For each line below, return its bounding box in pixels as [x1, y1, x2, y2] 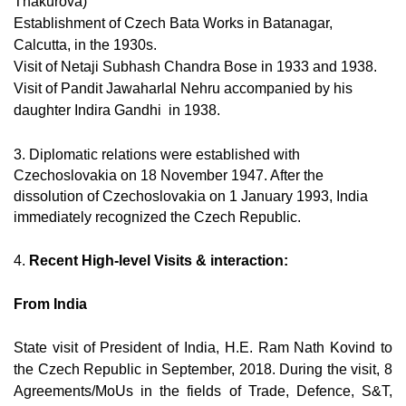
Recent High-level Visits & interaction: [29, 253, 288, 268]
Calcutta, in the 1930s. [14, 37, 157, 53]
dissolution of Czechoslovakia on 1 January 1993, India [14, 188, 368, 204]
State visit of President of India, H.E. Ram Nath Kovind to [14, 340, 392, 355]
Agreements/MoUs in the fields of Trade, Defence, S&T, [14, 383, 392, 399]
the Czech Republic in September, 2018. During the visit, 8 [14, 362, 392, 377]
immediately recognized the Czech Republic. [14, 209, 301, 225]
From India [14, 296, 87, 312]
